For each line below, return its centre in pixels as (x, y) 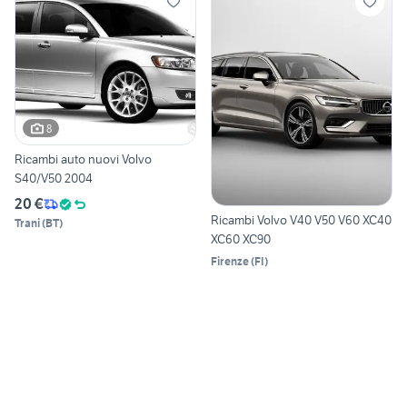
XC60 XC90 (241, 238)
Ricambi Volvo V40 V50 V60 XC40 (301, 219)
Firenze (230, 261)
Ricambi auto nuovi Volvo (83, 159)
